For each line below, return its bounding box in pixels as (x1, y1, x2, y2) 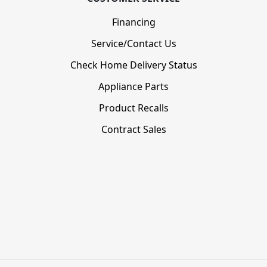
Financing (111, 15, 156, 29)
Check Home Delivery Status (70, 58, 197, 72)
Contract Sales (101, 123, 166, 136)
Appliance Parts (98, 80, 169, 94)
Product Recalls (98, 101, 169, 115)
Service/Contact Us (91, 37, 176, 51)
